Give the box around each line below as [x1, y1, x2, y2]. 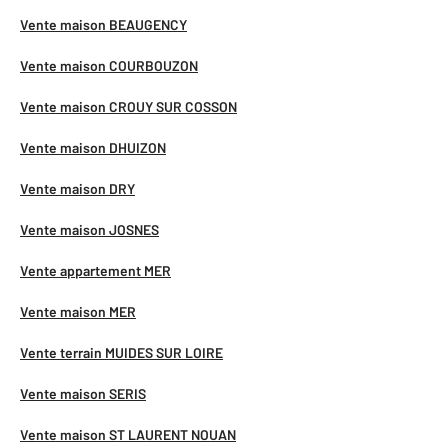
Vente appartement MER [20, 262, 171, 280]
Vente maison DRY [20, 180, 135, 198]
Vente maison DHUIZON [20, 139, 166, 157]
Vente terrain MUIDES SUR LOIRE [20, 344, 223, 362]
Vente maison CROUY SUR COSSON [20, 98, 237, 116]
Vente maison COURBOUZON [20, 57, 198, 75]
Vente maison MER [20, 303, 136, 321]
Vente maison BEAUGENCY [20, 16, 187, 34]
